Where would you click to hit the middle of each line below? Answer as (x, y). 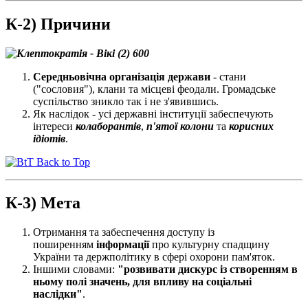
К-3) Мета (43, 203)
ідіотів (49, 138)
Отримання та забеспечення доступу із (124, 232)
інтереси (54, 126)
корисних (251, 126)
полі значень (97, 282)
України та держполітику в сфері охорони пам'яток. (154, 257)
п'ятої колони (180, 126)
